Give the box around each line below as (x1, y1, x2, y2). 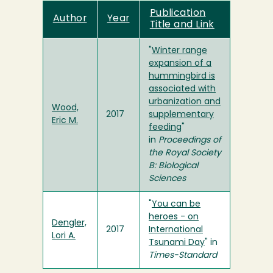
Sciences (149, 174, 188, 184)
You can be (152, 200, 200, 210)
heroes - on (149, 213, 199, 222)
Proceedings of (158, 136, 221, 146)
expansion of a (149, 59, 211, 69)
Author (52, 14, 87, 24)
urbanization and (149, 97, 221, 107)
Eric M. (52, 116, 78, 126)
